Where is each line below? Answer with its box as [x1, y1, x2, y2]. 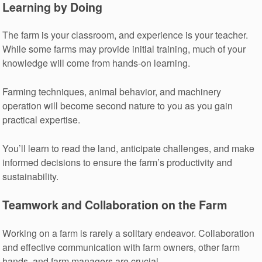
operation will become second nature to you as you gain [2, 99, 233, 112]
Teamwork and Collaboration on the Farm [2, 196, 227, 213]
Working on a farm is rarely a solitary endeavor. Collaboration [2, 226, 255, 240]
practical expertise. [2, 113, 81, 126]
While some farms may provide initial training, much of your [2, 42, 246, 56]
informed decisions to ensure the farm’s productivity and [2, 155, 233, 169]
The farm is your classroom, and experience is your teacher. [2, 28, 249, 42]
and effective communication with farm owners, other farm [2, 240, 240, 254]
